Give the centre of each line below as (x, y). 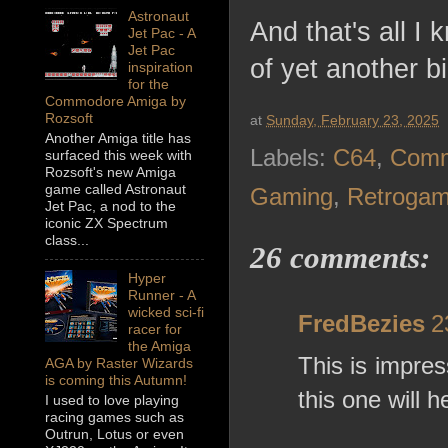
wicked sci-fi (165, 312)
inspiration (160, 67)
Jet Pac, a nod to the (110, 206)
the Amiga (159, 346)
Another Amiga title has (118, 138)
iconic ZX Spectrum (106, 223)
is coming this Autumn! (116, 380)
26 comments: (340, 258)
